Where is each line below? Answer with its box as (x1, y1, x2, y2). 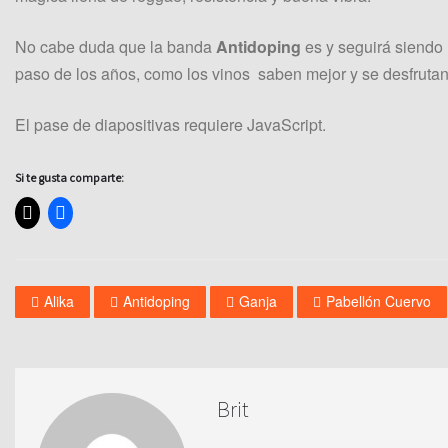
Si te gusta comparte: (15, 170, 124, 186)
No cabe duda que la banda (15, 35, 212, 59)
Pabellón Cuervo (326, 290, 431, 311)
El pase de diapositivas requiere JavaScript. (15, 113, 326, 137)
